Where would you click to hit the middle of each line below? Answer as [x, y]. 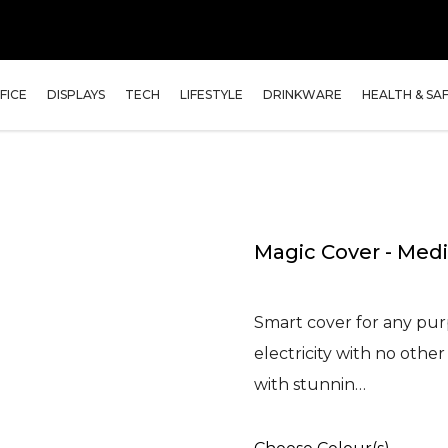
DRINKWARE [302, 94]
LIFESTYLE [211, 94]
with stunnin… [310, 384]
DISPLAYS [76, 94]
